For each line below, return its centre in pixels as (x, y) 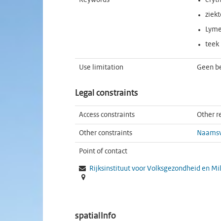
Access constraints (107, 115)
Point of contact (103, 151)
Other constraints (106, 133)
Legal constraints (107, 93)
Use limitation (101, 68)
